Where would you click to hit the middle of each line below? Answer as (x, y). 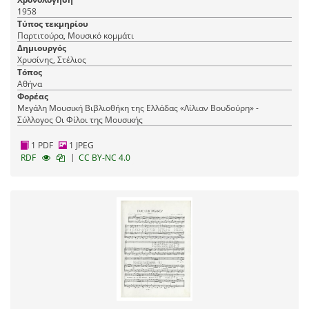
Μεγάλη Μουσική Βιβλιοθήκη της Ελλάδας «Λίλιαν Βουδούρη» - (138, 108)
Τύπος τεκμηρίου (53, 23)
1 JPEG (80, 145)
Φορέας (33, 96)
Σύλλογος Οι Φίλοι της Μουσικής (80, 119)
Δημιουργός (42, 48)
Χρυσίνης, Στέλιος (52, 59)
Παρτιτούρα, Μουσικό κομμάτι (76, 35)
